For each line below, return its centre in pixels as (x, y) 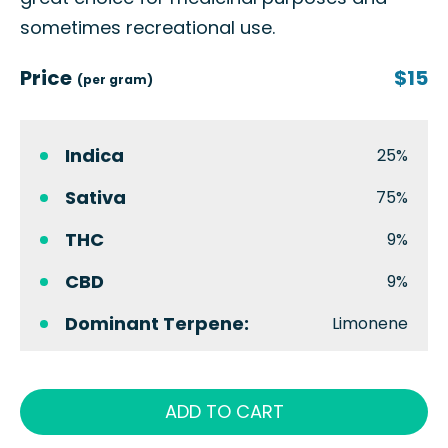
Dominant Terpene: (157, 323)
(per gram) (115, 79)
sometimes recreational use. (147, 27)
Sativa (95, 197)
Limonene (370, 323)
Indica (94, 155)
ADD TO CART (224, 411)
